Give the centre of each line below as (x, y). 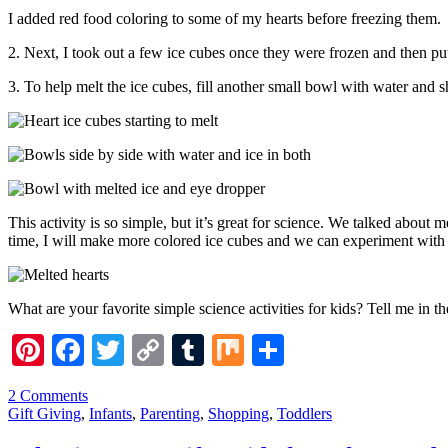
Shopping (238, 413)
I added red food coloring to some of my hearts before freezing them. (224, 18)
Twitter (170, 349)
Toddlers (304, 413)
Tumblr (252, 349)
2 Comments (48, 395)
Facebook (146, 349)
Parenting (170, 413)
